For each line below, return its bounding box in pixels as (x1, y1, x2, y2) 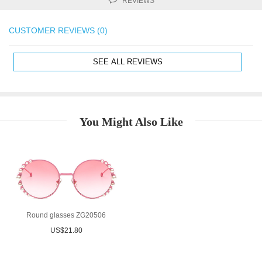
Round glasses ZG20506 (26, 211, 106, 219)
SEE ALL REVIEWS (92, 57, 163, 66)
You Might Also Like (79, 115, 183, 128)
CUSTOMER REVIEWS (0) (9, 26, 108, 35)
